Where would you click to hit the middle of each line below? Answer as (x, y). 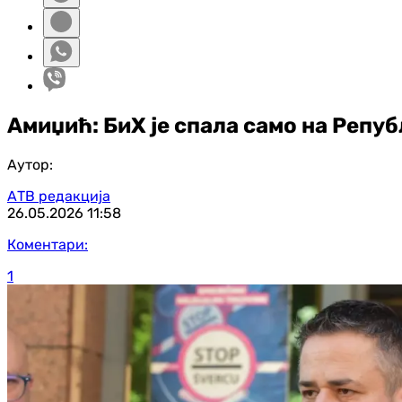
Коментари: (48, 244)
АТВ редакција (59, 196)
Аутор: (30, 164)
